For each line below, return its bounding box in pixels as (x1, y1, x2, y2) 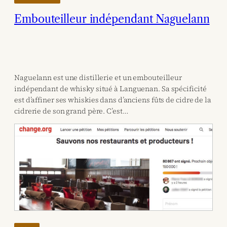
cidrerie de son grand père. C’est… (14, 106, 129, 117)
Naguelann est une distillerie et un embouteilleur (14, 72, 182, 83)
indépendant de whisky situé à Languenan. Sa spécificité (14, 84, 207, 94)
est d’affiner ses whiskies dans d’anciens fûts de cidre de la (14, 95, 211, 105)
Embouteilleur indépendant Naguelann (14, 12, 210, 26)
